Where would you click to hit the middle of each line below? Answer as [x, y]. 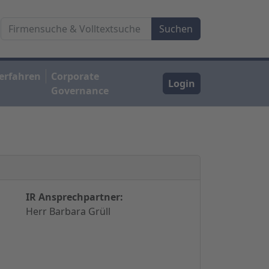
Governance [80, 90]
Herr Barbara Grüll [68, 211]
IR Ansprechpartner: [74, 197]
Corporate [75, 76]
